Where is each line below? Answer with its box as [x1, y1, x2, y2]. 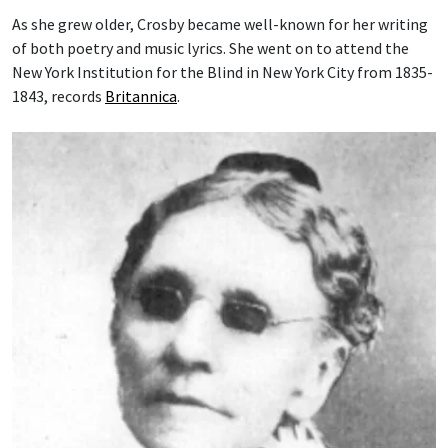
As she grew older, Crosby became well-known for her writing [12, 14, 428, 35]
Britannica [105, 86, 177, 107]
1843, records [12, 86, 105, 107]
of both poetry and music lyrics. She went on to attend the [12, 38, 409, 59]
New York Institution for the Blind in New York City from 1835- [12, 62, 433, 83]
